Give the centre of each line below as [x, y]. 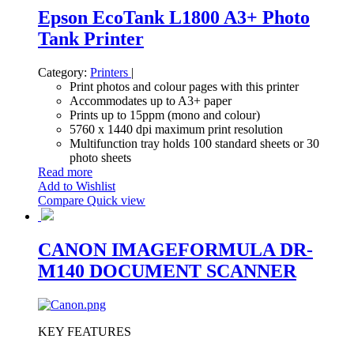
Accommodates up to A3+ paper [151, 101]
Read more [65, 172]
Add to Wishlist [77, 186]
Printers [111, 73]
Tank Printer [91, 39]
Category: [62, 73]
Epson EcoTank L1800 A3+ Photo [174, 18]
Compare [62, 201]
